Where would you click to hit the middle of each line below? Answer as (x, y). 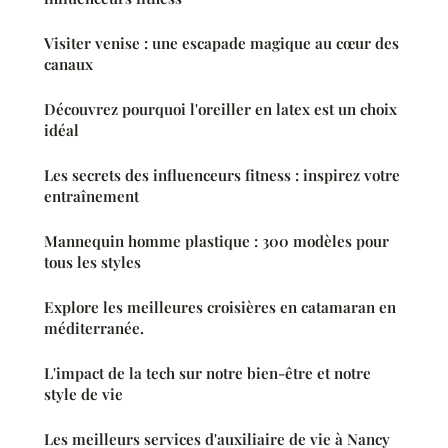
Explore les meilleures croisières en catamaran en (220, 306)
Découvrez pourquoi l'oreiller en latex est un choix (220, 108)
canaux (68, 63)
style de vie (83, 393)
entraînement (91, 195)
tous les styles (92, 261)
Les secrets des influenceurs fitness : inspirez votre (222, 174)
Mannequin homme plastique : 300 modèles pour (216, 240)
